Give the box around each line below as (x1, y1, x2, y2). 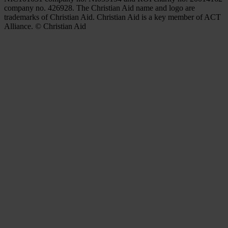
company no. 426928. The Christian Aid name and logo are (4, 3, 195, 12)
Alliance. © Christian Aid (4, 21, 86, 31)
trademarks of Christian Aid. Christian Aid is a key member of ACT (4, 12, 221, 21)
